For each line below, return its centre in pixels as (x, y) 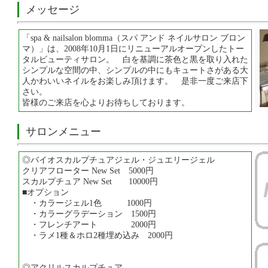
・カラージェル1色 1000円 (87, 203)
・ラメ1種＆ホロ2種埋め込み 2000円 (98, 235)
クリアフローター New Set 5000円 (88, 171)
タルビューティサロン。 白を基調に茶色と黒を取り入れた (135, 60)
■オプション (45, 192)
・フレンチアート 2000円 (89, 225)
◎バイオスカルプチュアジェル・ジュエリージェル (118, 160)
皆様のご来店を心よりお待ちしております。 (106, 103)
